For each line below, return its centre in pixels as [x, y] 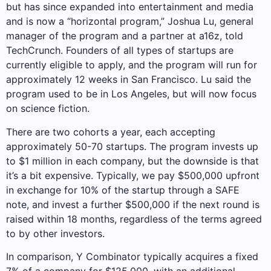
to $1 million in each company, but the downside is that [132, 161]
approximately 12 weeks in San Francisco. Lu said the [129, 80]
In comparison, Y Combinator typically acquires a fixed [132, 257]
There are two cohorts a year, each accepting [111, 132]
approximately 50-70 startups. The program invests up [132, 146]
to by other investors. [55, 233]
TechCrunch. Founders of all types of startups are [120, 51]
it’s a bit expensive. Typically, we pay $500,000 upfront [133, 175]
